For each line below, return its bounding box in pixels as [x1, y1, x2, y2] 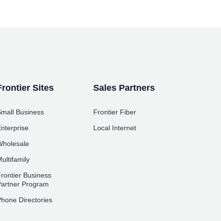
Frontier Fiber [93, 108, 137, 116]
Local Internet [93, 124, 137, 132]
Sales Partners [93, 83, 155, 93]
